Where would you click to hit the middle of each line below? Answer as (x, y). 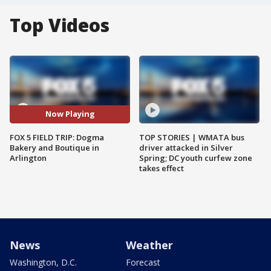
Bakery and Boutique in (54, 147)
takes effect (162, 168)
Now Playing (70, 114)
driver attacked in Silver (186, 147)
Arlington (28, 158)
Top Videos (60, 25)
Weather (149, 245)
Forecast (143, 262)
